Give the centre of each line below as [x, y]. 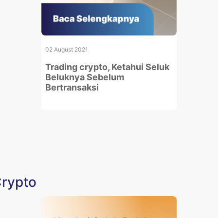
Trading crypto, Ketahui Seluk [108, 67]
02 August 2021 [67, 49]
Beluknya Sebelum [85, 77]
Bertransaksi [72, 87]
